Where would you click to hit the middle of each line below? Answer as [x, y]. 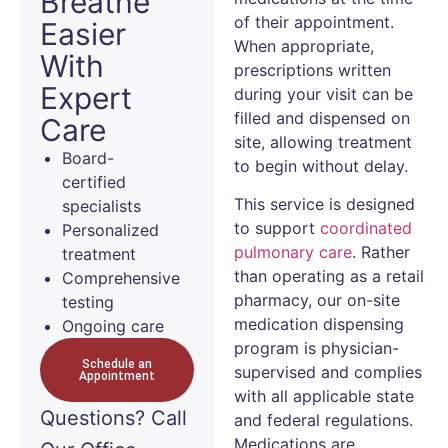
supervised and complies [328, 372]
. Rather [381, 252]
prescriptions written [312, 70]
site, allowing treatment [323, 142]
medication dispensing [319, 324]
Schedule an [117, 364]
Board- [88, 158]
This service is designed [324, 204]
